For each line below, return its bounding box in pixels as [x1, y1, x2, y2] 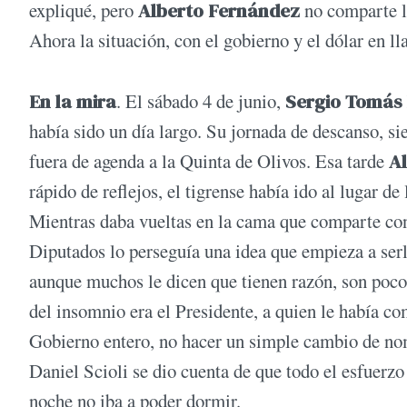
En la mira [29, 88, 116, 115]
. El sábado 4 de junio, [116, 88, 285, 114]
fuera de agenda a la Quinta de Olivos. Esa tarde [29, 148, 389, 174]
